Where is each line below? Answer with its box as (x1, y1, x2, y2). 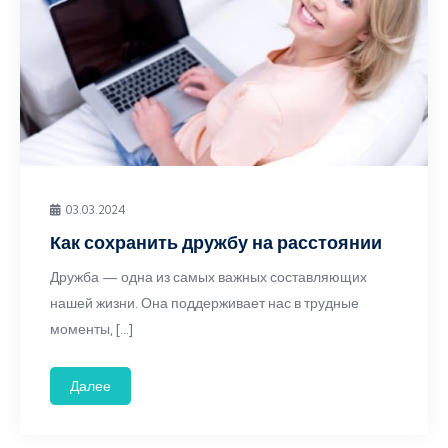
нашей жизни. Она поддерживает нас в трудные (50, 294, 359, 312)
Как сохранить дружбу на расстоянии (50, 231, 382, 254)
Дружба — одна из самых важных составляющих (50, 268, 367, 286)
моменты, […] (50, 320, 133, 338)
